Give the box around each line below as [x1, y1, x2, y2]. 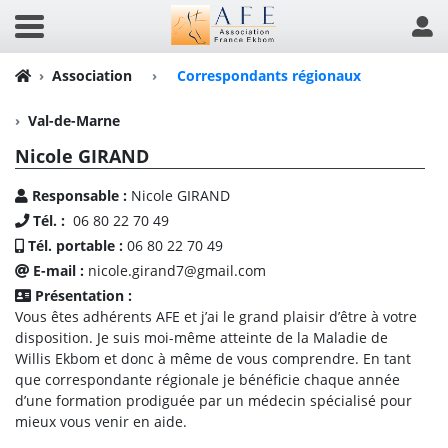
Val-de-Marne [28, 111, 120, 130]
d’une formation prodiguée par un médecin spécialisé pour [15, 391, 412, 410]
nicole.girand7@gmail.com [88, 261, 266, 280]
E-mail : [33, 261, 88, 280]
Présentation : [35, 286, 136, 305]
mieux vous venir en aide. [15, 412, 187, 431]
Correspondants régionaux [177, 66, 361, 85]
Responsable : [32, 186, 131, 205]
